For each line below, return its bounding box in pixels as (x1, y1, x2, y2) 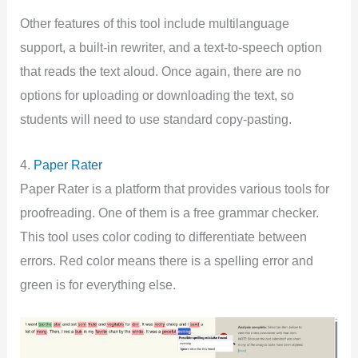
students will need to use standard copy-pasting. (20, 112, 292, 127)
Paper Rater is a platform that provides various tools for (20, 181, 330, 196)
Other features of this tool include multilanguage (20, 16, 290, 31)
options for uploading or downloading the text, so (20, 88, 295, 103)
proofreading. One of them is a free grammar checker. (20, 205, 320, 220)
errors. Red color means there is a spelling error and (20, 253, 314, 268)
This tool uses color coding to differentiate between (20, 229, 308, 244)
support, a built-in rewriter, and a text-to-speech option (20, 40, 323, 55)
